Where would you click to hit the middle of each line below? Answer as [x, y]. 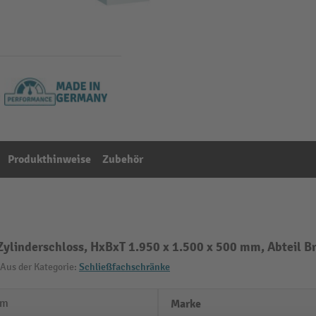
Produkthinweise [49, 159]
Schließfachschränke [124, 267]
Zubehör [123, 159]
